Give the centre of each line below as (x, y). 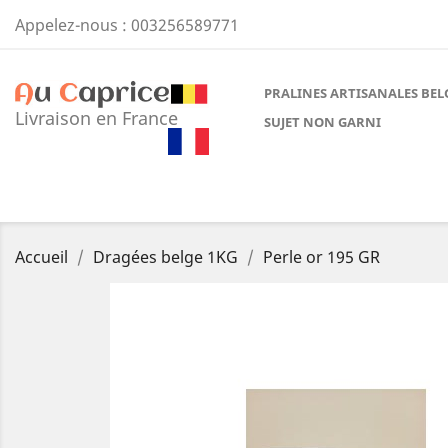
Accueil (41, 257)
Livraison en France (96, 118)
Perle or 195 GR (321, 257)
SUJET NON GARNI (322, 122)
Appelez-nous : (73, 25)
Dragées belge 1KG (165, 257)
